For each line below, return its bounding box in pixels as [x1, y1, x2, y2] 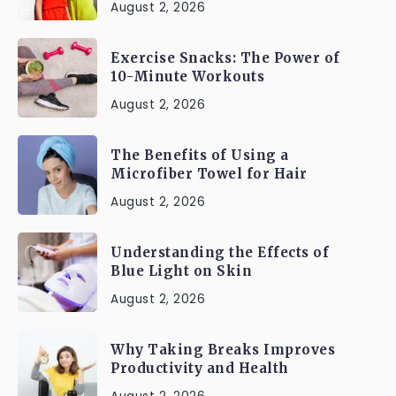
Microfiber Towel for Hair [110, 165, 308, 182]
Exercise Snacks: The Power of [110, 49, 340, 66]
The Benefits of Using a [110, 147, 289, 164]
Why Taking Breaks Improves [110, 341, 335, 358]
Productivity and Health [110, 360, 289, 377]
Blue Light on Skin [110, 263, 252, 279]
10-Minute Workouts [110, 68, 264, 85]
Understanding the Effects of [110, 244, 329, 261]
